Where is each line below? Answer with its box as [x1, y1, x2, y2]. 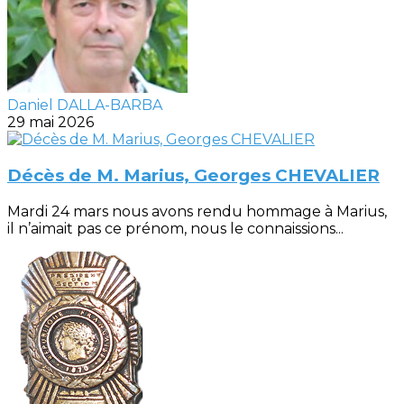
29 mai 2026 [7, 114, 94, 132]
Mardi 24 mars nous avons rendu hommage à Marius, [7, 202, 387, 220]
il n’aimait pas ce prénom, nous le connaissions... [7, 219, 344, 237]
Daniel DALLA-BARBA [7, 96, 162, 115]
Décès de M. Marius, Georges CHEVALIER [7, 164, 380, 186]
